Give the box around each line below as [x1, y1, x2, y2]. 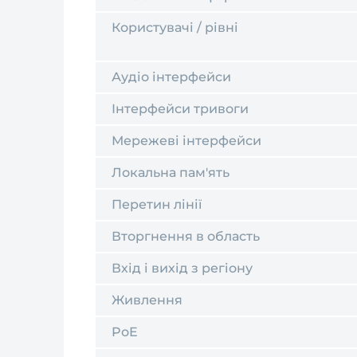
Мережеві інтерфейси [112, 133, 261, 148]
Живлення [112, 292, 182, 308]
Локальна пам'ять [112, 165, 229, 180]
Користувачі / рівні [112, 20, 238, 35]
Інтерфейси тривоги [112, 101, 249, 116]
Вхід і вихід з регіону [112, 261, 253, 276]
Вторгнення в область [112, 229, 260, 244]
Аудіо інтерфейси [112, 69, 231, 84]
